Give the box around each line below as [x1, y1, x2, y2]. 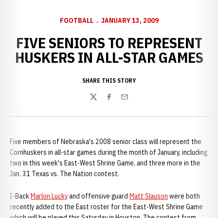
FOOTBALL [59, 16, 93, 25]
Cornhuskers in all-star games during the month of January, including [10, 148, 207, 157]
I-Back [10, 192, 31, 200]
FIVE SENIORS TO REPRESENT [16, 33, 202, 52]
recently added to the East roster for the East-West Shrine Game [10, 202, 203, 211]
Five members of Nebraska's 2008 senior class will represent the [10, 137, 201, 146]
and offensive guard [68, 192, 129, 200]
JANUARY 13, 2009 [101, 16, 159, 25]
